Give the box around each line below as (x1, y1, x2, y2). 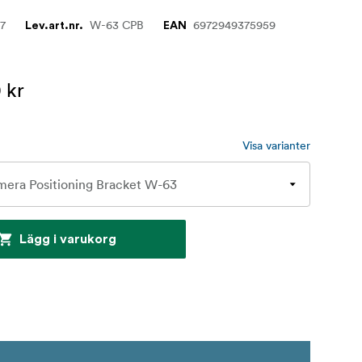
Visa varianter (242, 138, 310, 154)
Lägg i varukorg (19, 233, 117, 246)
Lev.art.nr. (25, 20, 84, 32)
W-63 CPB (90, 18, 145, 33)
